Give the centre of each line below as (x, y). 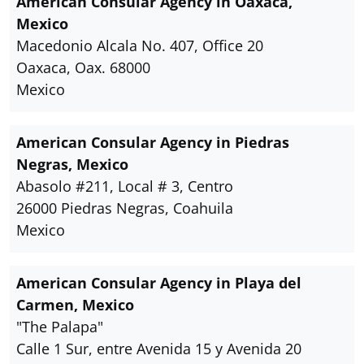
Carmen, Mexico (75, 305)
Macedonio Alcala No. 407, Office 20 (140, 45)
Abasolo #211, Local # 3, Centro (125, 186)
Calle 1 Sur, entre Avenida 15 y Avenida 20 (159, 349)
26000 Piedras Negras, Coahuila (125, 208)
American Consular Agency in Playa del (159, 283)
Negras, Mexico (72, 164)
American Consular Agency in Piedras (153, 142)
